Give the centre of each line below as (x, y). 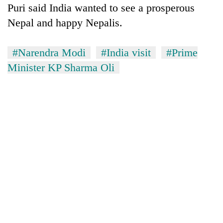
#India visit (126, 52)
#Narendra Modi (49, 52)
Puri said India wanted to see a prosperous (101, 7)
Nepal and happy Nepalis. (65, 22)
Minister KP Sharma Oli (61, 67)
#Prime (182, 52)
